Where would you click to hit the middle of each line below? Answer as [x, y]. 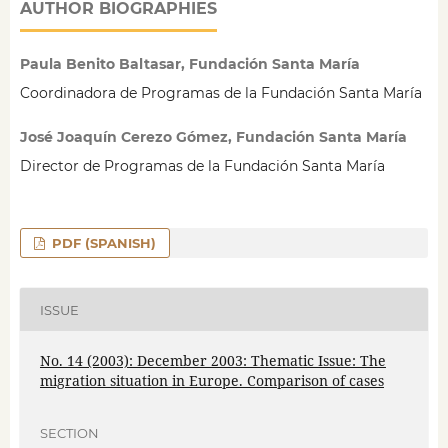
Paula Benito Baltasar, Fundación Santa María [189, 64]
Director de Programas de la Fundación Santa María [202, 166]
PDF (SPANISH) [102, 243]
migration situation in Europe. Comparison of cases [211, 381]
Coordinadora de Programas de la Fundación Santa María [220, 93]
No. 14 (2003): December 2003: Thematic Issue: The [212, 361]
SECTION [69, 432]
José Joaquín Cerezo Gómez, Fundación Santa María [213, 137]
